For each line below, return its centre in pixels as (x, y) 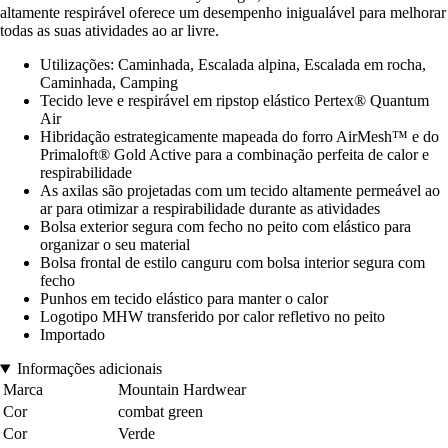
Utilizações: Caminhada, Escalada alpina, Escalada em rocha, (233, 65)
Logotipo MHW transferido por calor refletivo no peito (212, 317)
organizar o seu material (115, 245)
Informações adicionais (89, 369)
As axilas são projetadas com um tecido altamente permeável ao (240, 191)
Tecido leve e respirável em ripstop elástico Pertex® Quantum (234, 101)
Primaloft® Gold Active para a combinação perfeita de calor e (234, 155)
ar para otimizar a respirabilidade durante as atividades (210, 209)
